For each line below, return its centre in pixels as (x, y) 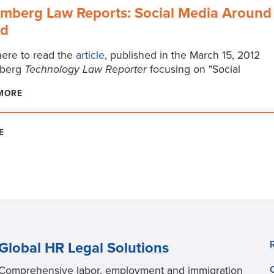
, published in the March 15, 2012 (182, 56)
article (90, 56)
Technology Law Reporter (87, 70)
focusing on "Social (195, 70)
